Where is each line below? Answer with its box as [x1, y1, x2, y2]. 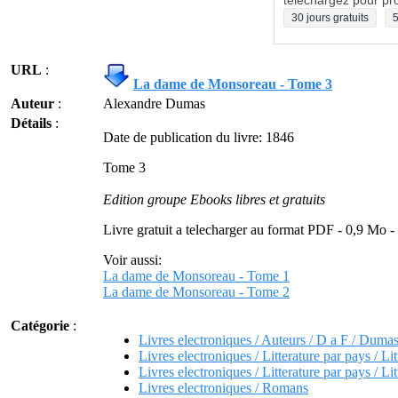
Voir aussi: [103, 252, 162, 267]
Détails [11, 115, 52, 131]
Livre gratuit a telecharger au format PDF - [103, 222, 346, 237]
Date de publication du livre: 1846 [103, 130, 294, 145]
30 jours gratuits [291, 12, 369, 24]
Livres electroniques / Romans [139, 380, 308, 395]
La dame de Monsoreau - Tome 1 [103, 268, 290, 283]
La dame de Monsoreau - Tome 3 [133, 76, 332, 92]
